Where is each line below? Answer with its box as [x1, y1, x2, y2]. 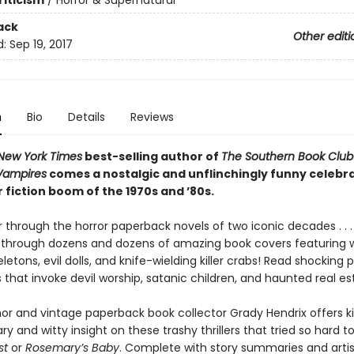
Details [67, 109, 105, 125]
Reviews [130, 109, 174, 125]
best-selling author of [81, 149, 221, 164]
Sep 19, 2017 [9, 36, 73, 53]
